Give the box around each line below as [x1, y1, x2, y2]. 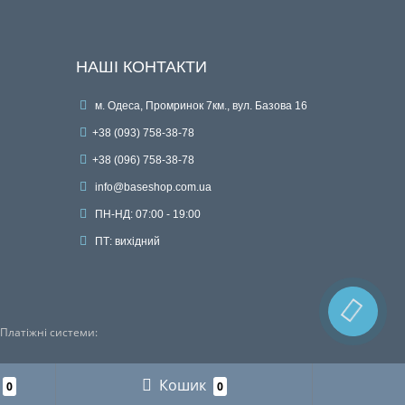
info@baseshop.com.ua [91, 180, 212, 193]
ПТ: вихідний [91, 234, 160, 248]
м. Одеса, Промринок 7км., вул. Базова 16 [91, 99, 307, 112]
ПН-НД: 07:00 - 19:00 [91, 207, 201, 221]
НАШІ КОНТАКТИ [75, 57, 207, 76]
